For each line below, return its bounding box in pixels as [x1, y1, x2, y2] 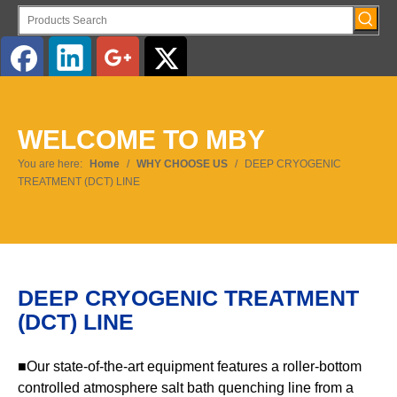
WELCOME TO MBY [18, 125, 265, 154]
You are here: [18, 158, 82, 170]
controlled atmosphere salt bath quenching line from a [18, 380, 354, 395]
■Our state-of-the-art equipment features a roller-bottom [18, 359, 362, 374]
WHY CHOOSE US [136, 158, 228, 170]
